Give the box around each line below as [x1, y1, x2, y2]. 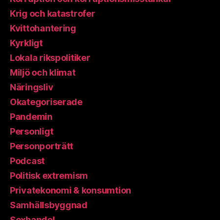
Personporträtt [10, 141, 74, 152]
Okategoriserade [10, 97, 82, 108]
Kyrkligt [10, 38, 43, 49]
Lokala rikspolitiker [10, 53, 90, 63]
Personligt [10, 126, 54, 137]
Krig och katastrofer [10, 8, 95, 19]
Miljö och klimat [10, 67, 76, 78]
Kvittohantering [10, 23, 76, 34]
